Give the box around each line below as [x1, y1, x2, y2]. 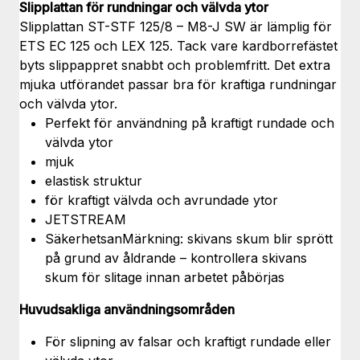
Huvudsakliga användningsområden [19, 301, 235, 318]
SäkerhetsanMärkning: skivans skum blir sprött [45, 231, 333, 247]
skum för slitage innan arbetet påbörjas [45, 269, 284, 286]
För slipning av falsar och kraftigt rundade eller [45, 333, 331, 350]
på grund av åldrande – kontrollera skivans [45, 250, 307, 267]
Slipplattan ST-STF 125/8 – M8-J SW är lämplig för [19, 18, 332, 35]
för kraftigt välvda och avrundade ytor [45, 192, 278, 209]
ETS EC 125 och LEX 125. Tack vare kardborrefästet [19, 38, 337, 55]
